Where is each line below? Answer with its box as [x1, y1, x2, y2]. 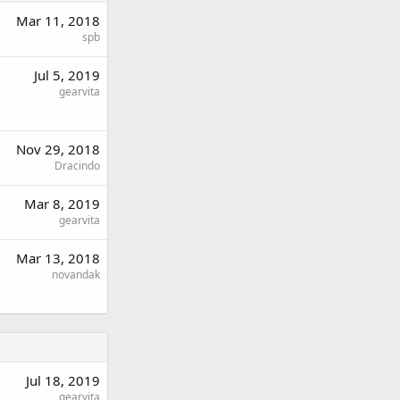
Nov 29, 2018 [16, 140, 100, 158]
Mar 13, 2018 [16, 249, 100, 267]
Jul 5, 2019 [34, 66, 100, 84]
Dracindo [54, 158, 100, 173]
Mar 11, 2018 [16, 12, 100, 29]
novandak [52, 267, 100, 282]
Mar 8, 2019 [24, 195, 100, 212]
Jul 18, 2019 [26, 371, 100, 389]
